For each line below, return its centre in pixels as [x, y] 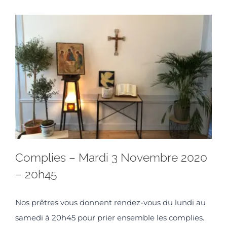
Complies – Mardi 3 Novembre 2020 [111, 157]
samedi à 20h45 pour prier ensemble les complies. [110, 217]
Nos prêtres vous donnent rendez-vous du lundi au [110, 202]
